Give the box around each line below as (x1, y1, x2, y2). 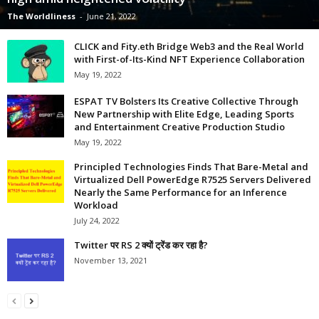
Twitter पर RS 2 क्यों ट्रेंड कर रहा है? (74, 238, 208, 251)
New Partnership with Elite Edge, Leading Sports (74, 107, 294, 120)
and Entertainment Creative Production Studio (74, 120, 285, 133)
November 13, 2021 (74, 254, 147, 266)
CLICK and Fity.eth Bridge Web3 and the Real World (74, 39, 304, 53)
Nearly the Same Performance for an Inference (74, 185, 287, 199)
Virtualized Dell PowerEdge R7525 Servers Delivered (74, 172, 311, 186)
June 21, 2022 (87, 10, 136, 21)
